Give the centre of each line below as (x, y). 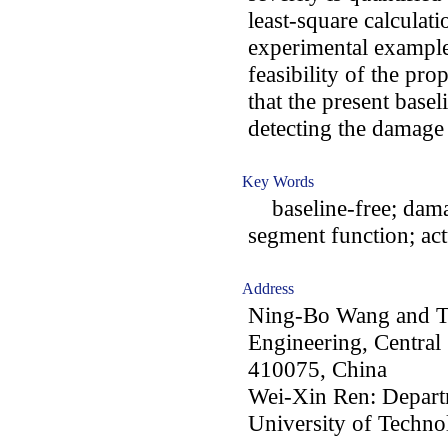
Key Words (278, 181)
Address (268, 288)
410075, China (317, 369)
